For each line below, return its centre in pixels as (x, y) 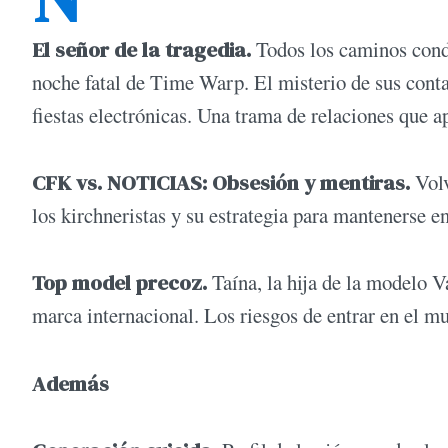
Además (70, 383)
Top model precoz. (122, 283)
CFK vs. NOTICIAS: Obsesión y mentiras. (221, 183)
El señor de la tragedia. (141, 49)
